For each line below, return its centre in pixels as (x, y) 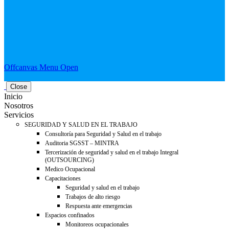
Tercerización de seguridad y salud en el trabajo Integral (112, 152)
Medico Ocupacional (70, 169)
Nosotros (19, 106)
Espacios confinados (70, 215)
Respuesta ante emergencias (99, 206)
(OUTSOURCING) (70, 160)
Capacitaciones (63, 178)
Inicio (13, 96)
